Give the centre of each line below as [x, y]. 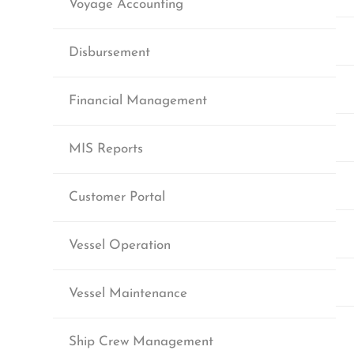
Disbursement [109, 53]
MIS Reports [106, 149]
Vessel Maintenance [128, 294]
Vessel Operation [120, 245]
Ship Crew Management [141, 342]
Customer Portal [117, 197]
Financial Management [138, 101]
